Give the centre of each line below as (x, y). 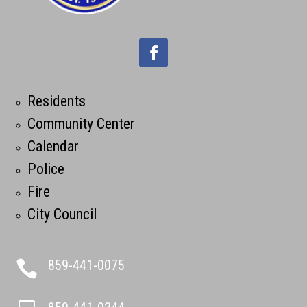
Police (46, 169)
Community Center (82, 123)
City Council (62, 214)
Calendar (53, 146)
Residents (57, 101)
